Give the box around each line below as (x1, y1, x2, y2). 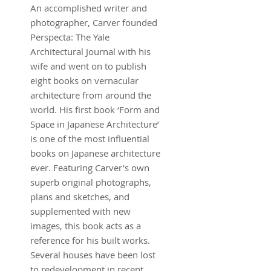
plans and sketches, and (30, 190, 129, 203)
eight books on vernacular (30, 74, 139, 87)
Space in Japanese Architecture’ (30, 117, 159, 130)
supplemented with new (30, 204, 131, 217)
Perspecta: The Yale (30, 30, 109, 43)
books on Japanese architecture (30, 146, 160, 159)
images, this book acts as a (30, 219, 141, 232)
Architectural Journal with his (30, 45, 151, 57)
